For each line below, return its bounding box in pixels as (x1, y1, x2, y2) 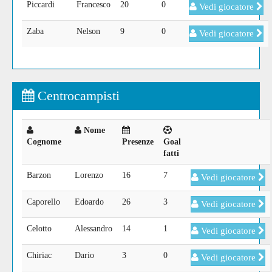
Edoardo (75, 197, 104, 206)
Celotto (27, 224, 52, 233)
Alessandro (75, 224, 112, 233)
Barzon (27, 171, 51, 180)
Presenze (122, 137, 154, 146)
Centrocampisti (34, 88, 120, 103)
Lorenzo (75, 171, 103, 180)
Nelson (76, 27, 100, 36)
